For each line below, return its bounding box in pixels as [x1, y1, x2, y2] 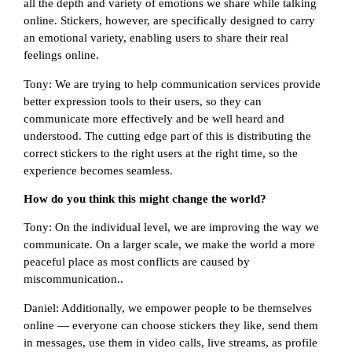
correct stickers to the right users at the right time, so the [24, 146, 298, 159]
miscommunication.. [24, 273, 123, 286]
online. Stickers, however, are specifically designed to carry [24, 14, 315, 27]
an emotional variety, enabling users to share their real [24, 31, 288, 45]
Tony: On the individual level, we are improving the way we [24, 221, 319, 234]
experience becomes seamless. [24, 163, 173, 177]
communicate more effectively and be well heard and [24, 112, 284, 125]
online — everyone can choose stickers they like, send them [24, 318, 318, 332]
